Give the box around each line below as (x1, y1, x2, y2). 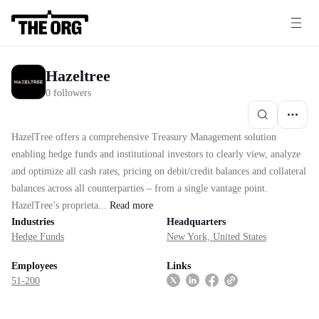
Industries (11, 216, 54, 227)
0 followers (46, 87, 91, 98)
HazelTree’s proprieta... (11, 200, 107, 211)
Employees (11, 261, 57, 271)
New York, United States (167, 231, 266, 242)
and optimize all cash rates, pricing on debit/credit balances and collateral (11, 166, 306, 177)
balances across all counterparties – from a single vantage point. (11, 183, 268, 194)
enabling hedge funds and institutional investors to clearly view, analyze (11, 149, 300, 159)
